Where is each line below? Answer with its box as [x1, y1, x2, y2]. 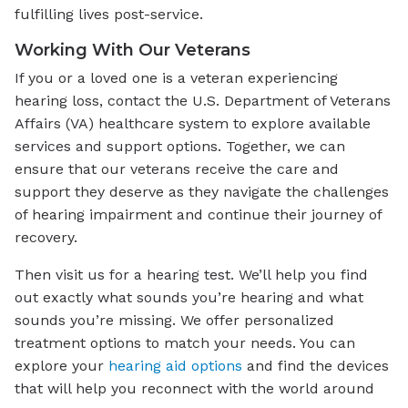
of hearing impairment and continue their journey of [15, 206, 382, 224]
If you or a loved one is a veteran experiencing [15, 69, 338, 87]
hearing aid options [108, 357, 242, 375]
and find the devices [242, 357, 389, 375]
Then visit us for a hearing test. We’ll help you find [15, 266, 368, 284]
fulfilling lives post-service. [15, 5, 203, 24]
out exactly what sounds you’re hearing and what [15, 289, 363, 307]
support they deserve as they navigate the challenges [15, 183, 389, 201]
